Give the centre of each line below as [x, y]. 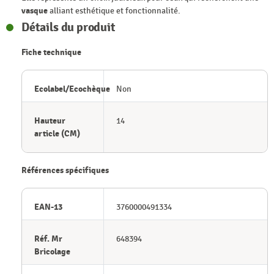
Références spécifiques [65, 170]
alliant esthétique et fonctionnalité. [114, 10]
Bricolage [52, 251]
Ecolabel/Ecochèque [72, 89]
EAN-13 [48, 207]
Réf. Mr [48, 239]
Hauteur [50, 120]
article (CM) [57, 133]
